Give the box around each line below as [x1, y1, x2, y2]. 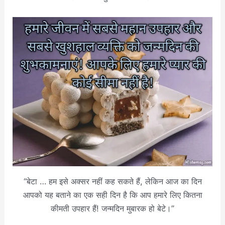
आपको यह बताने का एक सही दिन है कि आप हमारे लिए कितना [23, 189, 202, 200]
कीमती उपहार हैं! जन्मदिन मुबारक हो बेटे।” [51, 203, 174, 213]
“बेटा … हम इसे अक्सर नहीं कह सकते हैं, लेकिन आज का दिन [23, 176, 202, 186]
